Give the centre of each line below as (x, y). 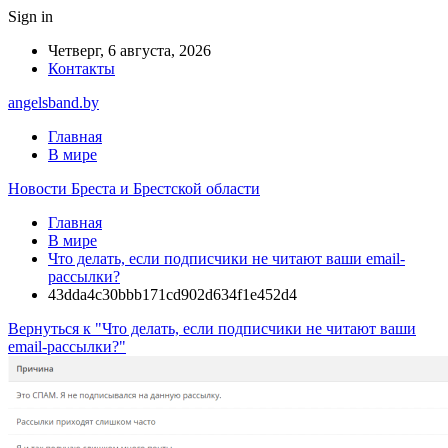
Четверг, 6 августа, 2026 (129, 50)
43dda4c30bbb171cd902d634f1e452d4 (172, 294)
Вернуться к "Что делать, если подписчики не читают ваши (212, 328)
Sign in (30, 16)
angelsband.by (53, 102)
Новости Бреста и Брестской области (134, 188)
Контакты (81, 68)
